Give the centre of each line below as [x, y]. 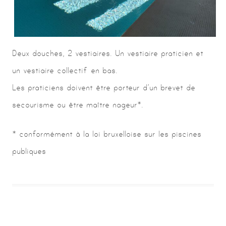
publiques [29, 151]
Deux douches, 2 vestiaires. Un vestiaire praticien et [108, 53]
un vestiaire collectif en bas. [65, 71]
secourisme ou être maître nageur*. [78, 105]
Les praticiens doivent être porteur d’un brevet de [104, 88]
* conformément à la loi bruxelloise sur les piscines [107, 134]
